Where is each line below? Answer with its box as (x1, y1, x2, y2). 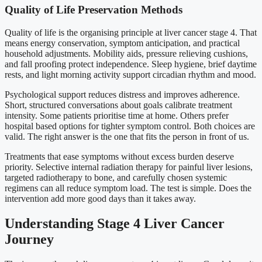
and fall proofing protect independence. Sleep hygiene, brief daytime (5, 58, 257, 69)
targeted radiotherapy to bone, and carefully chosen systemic (5, 172, 227, 182)
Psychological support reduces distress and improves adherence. (5, 89, 240, 99)
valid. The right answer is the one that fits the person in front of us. (5, 131, 249, 142)
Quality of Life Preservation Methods (5, 4, 182, 16)
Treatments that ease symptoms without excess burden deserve (5, 151, 234, 161)
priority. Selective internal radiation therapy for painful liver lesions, (5, 161, 253, 172)
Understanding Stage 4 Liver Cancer (5, 215, 225, 231)
